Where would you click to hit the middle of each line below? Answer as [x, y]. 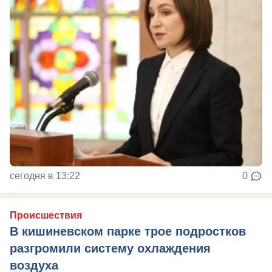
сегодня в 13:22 [45, 176]
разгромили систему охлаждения [110, 249]
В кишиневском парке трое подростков [128, 232]
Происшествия [46, 216]
